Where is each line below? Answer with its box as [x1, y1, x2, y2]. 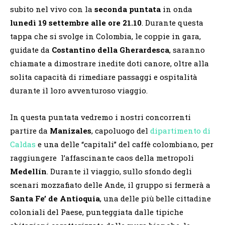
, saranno [169, 44, 205, 55]
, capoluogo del [91, 125, 150, 136]
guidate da [10, 44, 52, 55]
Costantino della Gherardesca [52, 44, 169, 55]
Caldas [10, 139, 36, 149]
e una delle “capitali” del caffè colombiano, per [36, 139, 213, 149]
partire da [10, 125, 50, 136]
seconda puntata [94, 4, 161, 14]
